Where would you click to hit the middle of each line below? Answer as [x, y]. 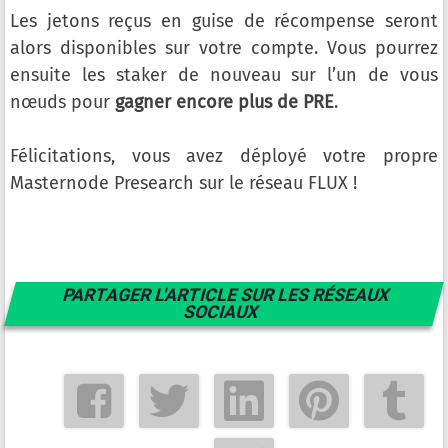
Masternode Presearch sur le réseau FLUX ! [183, 183]
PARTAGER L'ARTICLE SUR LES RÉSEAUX [226, 294]
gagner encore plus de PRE [224, 102]
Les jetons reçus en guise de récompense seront [224, 21]
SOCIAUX [222, 311]
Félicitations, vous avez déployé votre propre [224, 156]
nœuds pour [62, 102]
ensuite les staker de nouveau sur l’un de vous [224, 75]
